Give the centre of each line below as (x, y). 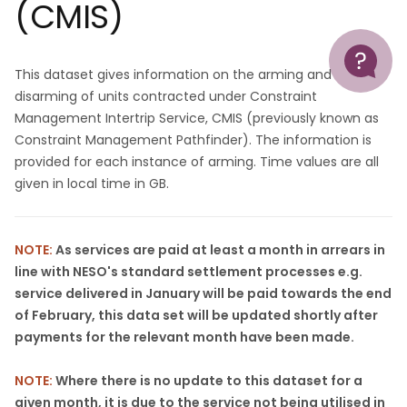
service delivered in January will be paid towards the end (203, 293)
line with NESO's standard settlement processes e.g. (189, 272)
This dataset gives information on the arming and (173, 74)
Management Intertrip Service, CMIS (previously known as (197, 118)
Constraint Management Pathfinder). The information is (193, 140)
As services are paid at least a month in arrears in (219, 250)
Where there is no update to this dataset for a (208, 381)
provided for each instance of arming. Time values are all (197, 162)
